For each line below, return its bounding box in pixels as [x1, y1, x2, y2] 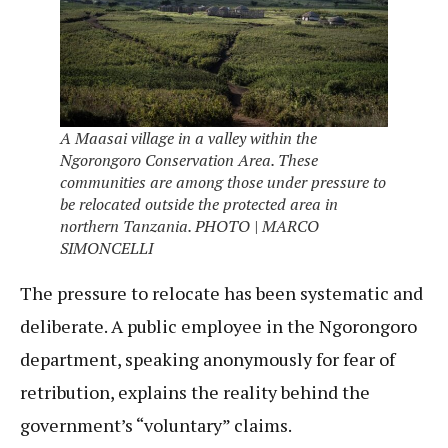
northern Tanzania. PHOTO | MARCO [60, 214, 319, 237]
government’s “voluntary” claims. [20, 412, 295, 437]
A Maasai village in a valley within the [60, 126, 317, 149]
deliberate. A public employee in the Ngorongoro [20, 313, 417, 338]
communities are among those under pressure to [60, 170, 386, 193]
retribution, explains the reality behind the [20, 379, 370, 404]
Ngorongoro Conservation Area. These [60, 148, 318, 171]
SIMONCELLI [60, 236, 153, 259]
